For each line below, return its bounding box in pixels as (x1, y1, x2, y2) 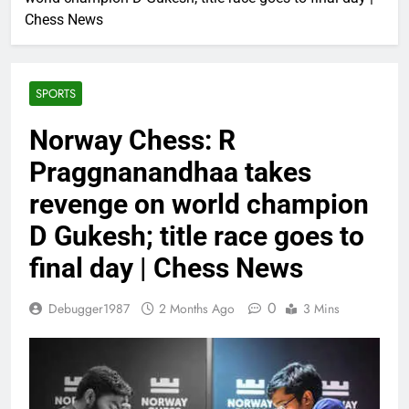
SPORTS (36, 85, 76, 103)
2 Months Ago (159, 299, 235, 319)
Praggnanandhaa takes (29, 156, 311, 189)
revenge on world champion (29, 188, 369, 221)
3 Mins (303, 299, 340, 319)
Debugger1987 (48, 299, 130, 319)
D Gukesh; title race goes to (29, 220, 364, 253)
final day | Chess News (29, 252, 303, 285)
